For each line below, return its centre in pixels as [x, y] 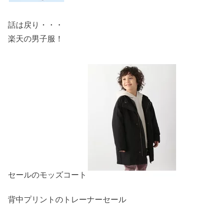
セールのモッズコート [47, 175]
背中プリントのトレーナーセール [67, 200]
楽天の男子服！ [36, 39]
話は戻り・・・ [36, 25]
